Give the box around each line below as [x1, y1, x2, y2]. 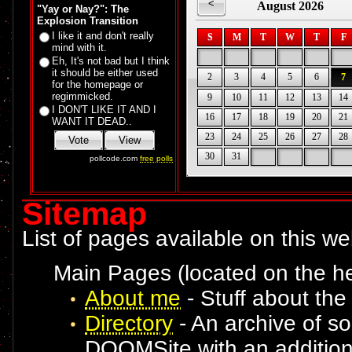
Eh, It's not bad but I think [52, 55, 170, 67]
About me [85, 285, 181, 310]
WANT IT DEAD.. [52, 115, 132, 127]
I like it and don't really [52, 30, 154, 42]
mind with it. [52, 42, 107, 53]
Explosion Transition [37, 15, 138, 27]
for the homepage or [52, 79, 143, 90]
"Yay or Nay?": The [37, 3, 129, 15]
